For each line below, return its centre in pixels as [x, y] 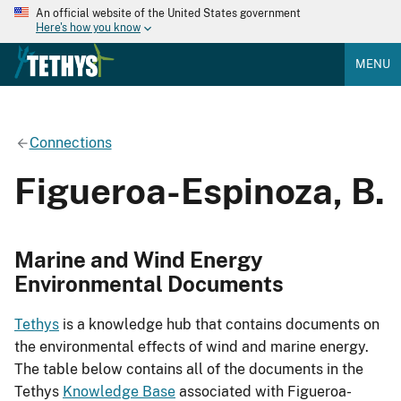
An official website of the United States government [168, 13]
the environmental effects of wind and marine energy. [192, 347]
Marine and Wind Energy [139, 259]
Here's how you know [88, 28]
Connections [70, 142]
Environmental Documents [149, 283]
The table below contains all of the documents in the [189, 370]
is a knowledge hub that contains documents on [219, 325]
